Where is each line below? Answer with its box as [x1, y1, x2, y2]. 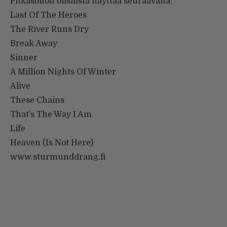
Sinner [10, 53, 37, 63]
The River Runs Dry [10, 25, 89, 34]
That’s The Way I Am [10, 110, 92, 120]
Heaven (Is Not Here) [10, 138, 93, 148]
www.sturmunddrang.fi [10, 153, 105, 162]
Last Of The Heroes [10, 11, 87, 20]
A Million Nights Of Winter [10, 67, 116, 77]
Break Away [10, 39, 57, 49]
